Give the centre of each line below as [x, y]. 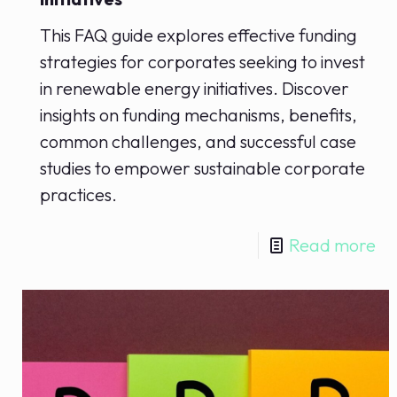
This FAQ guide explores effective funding [199, 35]
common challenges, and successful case [198, 142]
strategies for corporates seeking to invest [203, 62]
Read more [332, 245]
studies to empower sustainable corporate [203, 168]
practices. [79, 195]
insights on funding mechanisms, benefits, [199, 115]
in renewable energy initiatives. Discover [195, 89]
